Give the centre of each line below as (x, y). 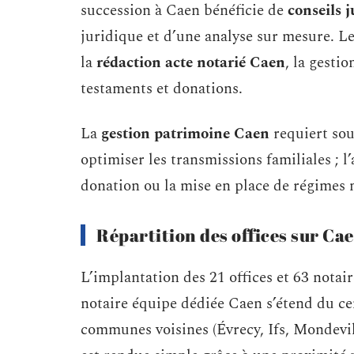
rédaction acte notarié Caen (191, 63)
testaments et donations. (162, 89)
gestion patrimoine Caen (185, 134)
